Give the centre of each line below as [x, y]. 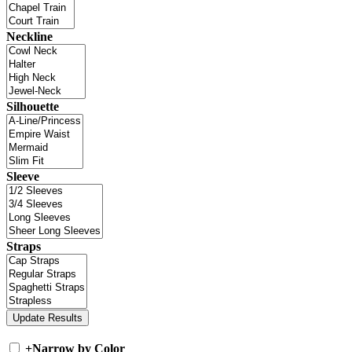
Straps [24, 247]
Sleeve [23, 177]
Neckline [29, 37]
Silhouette [33, 107]
